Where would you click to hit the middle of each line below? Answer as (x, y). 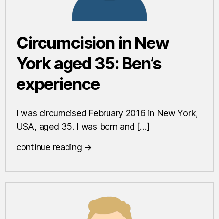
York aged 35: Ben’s (89, 63)
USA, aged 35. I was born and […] (83, 126)
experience (58, 84)
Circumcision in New (93, 43)
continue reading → (55, 147)
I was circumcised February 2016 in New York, (107, 113)
